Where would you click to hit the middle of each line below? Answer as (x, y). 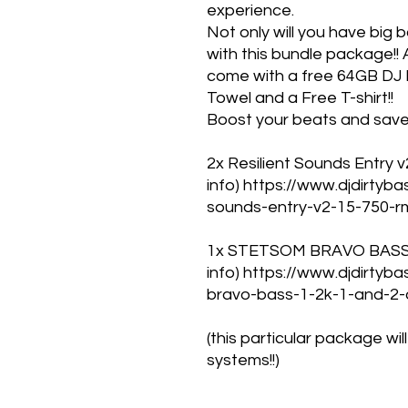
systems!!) (243, 360)
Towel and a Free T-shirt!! (300, 98)
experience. (250, 10)
